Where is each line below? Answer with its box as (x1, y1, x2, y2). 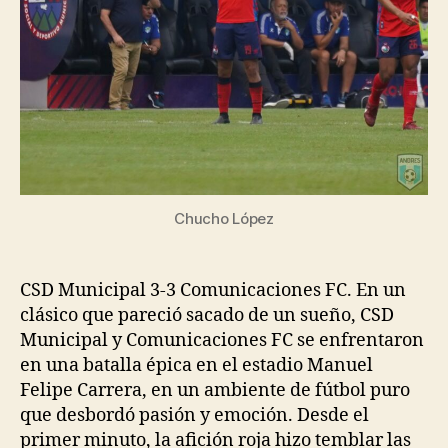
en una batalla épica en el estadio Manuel (20, 353, 373, 377)
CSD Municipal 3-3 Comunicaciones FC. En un (20, 278, 406, 302)
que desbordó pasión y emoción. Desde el (20, 403, 369, 427)
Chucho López (174, 208, 274, 228)
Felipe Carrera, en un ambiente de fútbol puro (20, 378, 410, 402)
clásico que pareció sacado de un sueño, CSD (20, 303, 394, 327)
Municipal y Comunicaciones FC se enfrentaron (20, 328, 424, 352)
